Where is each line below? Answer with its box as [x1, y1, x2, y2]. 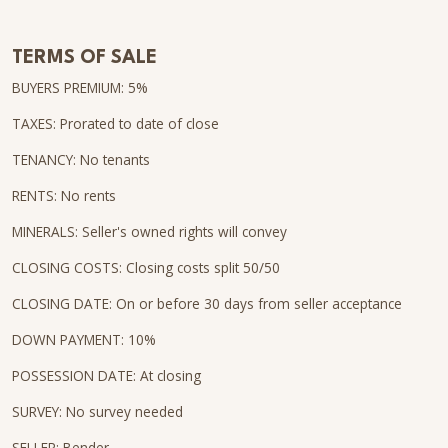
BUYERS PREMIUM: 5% [12, 78, 148, 97]
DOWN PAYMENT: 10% [12, 330, 156, 349]
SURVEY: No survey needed [12, 402, 183, 421]
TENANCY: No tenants [12, 150, 150, 169]
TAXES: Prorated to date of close [12, 114, 219, 133]
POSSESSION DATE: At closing [12, 366, 201, 385]
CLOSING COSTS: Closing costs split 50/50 [12, 258, 280, 277]
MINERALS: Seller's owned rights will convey [12, 222, 287, 241]
